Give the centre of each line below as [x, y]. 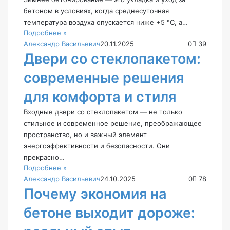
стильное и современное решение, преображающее [113, 123]
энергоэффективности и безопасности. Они [97, 146]
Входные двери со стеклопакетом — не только [103, 112]
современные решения [104, 78]
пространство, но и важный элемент [85, 134]
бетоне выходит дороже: [109, 213]
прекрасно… [44, 157]
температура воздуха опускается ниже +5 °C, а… [106, 22]
